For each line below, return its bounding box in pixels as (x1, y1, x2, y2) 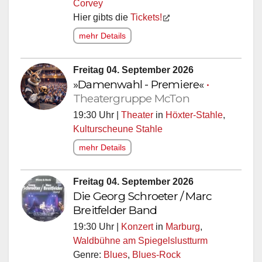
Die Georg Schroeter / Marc (73, 188, 212, 203)
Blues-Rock (132, 249, 181, 260)
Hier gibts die (73, 12, 130, 22)
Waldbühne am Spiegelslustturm (73, 235, 208, 246)
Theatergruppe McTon (73, 91, 189, 105)
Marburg (166, 221, 200, 232)
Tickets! (130, 12, 162, 22)
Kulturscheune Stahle (73, 123, 163, 134)
